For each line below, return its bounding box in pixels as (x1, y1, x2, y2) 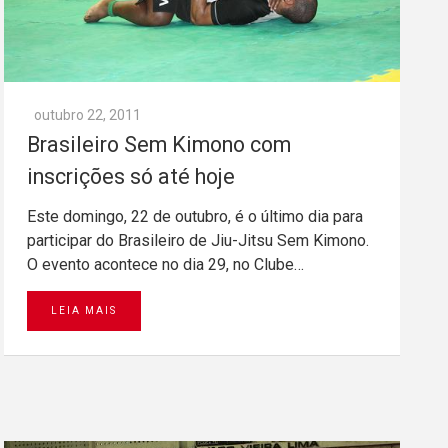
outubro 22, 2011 (34, 106, 141, 123)
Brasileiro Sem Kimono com (27, 131, 291, 157)
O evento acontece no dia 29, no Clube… (27, 254, 304, 274)
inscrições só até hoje (27, 163, 235, 189)
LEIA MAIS (51, 304, 117, 316)
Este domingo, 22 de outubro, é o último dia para (27, 206, 363, 226)
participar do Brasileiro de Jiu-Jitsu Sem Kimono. (27, 230, 369, 250)
